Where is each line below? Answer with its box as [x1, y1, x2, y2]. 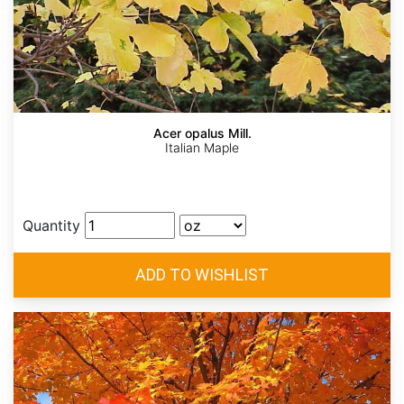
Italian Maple [165, 140, 239, 156]
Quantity [23, 216, 80, 235]
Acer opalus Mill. [152, 125, 252, 142]
